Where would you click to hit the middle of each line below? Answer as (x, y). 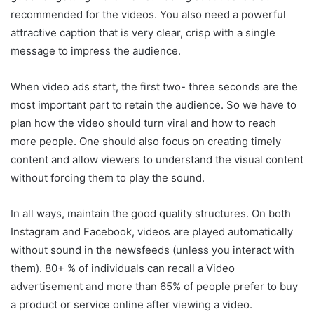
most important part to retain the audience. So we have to (153, 104)
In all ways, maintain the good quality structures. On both (151, 213)
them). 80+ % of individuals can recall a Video (123, 268)
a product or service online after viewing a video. (131, 304)
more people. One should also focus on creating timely (146, 141)
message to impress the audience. (96, 50)
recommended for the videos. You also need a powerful (148, 14)
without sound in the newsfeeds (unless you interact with (152, 250)
